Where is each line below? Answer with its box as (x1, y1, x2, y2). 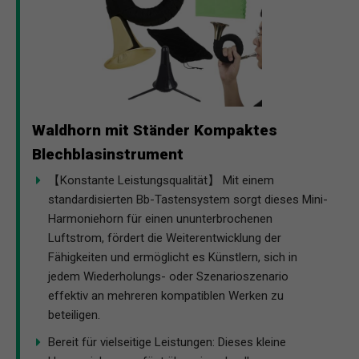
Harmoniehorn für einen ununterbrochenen (48, 211, 272, 226)
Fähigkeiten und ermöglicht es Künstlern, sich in (48, 249, 297, 264)
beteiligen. (48, 307, 100, 322)
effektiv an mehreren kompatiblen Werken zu (48, 288, 284, 303)
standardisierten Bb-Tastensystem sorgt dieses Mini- (48, 192, 328, 207)
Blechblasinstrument (32, 144, 184, 163)
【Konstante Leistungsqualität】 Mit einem (48, 172, 274, 188)
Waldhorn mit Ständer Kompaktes (32, 120, 277, 139)
